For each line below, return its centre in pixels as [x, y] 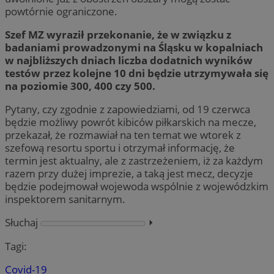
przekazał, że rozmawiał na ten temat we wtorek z [123, 135]
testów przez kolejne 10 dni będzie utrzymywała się [137, 73]
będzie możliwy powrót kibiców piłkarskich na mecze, [131, 122]
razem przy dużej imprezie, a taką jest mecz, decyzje [129, 174]
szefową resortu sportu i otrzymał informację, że [120, 148]
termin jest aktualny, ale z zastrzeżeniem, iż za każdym [134, 161]
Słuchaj [21, 223]
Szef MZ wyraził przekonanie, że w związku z [118, 35]
